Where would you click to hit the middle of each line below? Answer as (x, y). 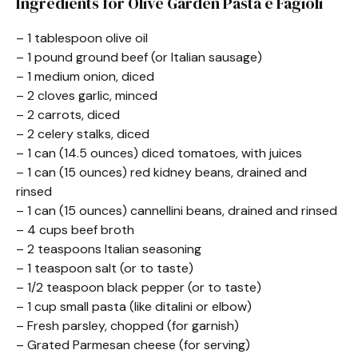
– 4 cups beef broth (75, 230)
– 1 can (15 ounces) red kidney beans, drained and (161, 172)
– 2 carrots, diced (68, 115)
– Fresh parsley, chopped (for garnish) (127, 326)
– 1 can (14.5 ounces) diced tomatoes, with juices (159, 153)
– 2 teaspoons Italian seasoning (109, 249)
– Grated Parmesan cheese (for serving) (133, 345)
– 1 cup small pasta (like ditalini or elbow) (134, 306)
